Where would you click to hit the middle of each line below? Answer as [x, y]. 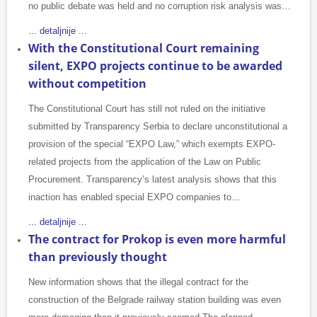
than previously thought [98, 257]
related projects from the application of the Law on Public [145, 162]
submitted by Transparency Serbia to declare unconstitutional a [158, 127]
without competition [87, 84]
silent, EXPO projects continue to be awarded [155, 66]
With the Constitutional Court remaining [144, 48]
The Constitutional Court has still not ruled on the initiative [147, 109]
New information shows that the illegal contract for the [138, 282]
